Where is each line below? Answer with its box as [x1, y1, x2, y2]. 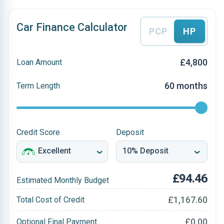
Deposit [116, 127, 144, 137]
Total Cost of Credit [16, 194, 84, 204]
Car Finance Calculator [16, 21, 127, 33]
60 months [164, 80, 207, 91]
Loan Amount [16, 57, 62, 67]
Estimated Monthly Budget [16, 175, 109, 185]
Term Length [16, 80, 60, 90]
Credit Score [16, 127, 60, 137]
